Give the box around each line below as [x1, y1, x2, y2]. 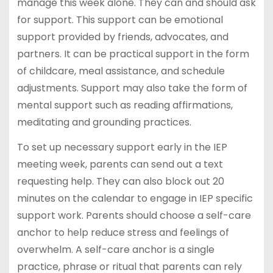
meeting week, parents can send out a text [16, 157, 223, 171]
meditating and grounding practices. [16, 115, 191, 129]
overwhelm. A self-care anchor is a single [16, 242, 214, 257]
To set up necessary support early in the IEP [16, 140, 227, 154]
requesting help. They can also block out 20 [16, 174, 224, 188]
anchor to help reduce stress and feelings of [16, 225, 229, 239]
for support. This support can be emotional [16, 12, 223, 27]
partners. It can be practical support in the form [16, 46, 249, 61]
